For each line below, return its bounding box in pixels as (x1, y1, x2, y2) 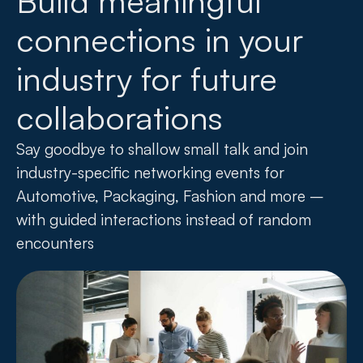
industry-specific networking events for (16, 162, 284, 183)
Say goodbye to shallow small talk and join (16, 139, 308, 160)
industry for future (16, 58, 277, 100)
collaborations (16, 96, 223, 139)
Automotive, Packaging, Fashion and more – (16, 186, 324, 207)
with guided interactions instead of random (16, 209, 311, 230)
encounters (16, 233, 94, 254)
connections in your (16, 19, 303, 61)
